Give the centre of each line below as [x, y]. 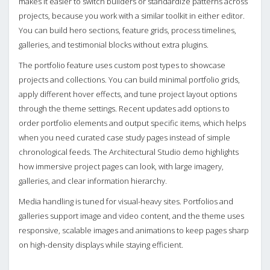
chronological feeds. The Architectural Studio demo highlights [129, 152]
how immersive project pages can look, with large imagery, [121, 167]
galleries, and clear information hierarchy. [93, 181]
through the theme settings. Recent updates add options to [124, 109]
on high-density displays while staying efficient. [101, 245]
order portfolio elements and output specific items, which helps [132, 123]
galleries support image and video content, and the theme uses [131, 216]
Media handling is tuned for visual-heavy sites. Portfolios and [126, 202]
